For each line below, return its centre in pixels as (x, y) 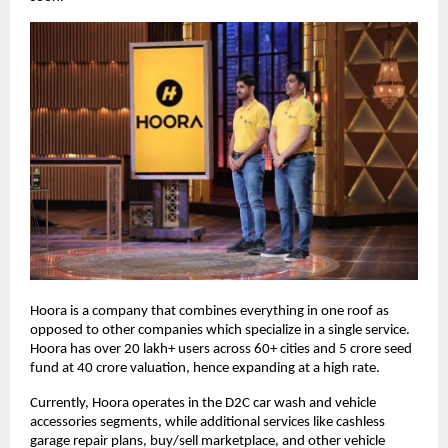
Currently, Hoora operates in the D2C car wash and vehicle (203, 404)
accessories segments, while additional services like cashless (207, 423)
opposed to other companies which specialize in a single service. (220, 331)
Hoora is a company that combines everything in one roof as (209, 312)
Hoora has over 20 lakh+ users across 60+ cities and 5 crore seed (221, 350)
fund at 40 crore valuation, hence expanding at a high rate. (205, 369)
